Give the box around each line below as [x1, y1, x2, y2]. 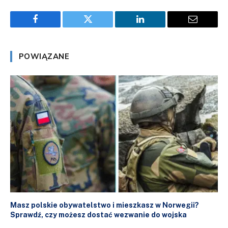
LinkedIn [139, 22, 173, 32]
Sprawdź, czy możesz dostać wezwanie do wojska [10, 210, 187, 219]
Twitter [87, 22, 113, 32]
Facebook [35, 22, 70, 32]
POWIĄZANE [19, 51, 70, 62]
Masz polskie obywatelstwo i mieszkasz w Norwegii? [10, 201, 199, 209]
